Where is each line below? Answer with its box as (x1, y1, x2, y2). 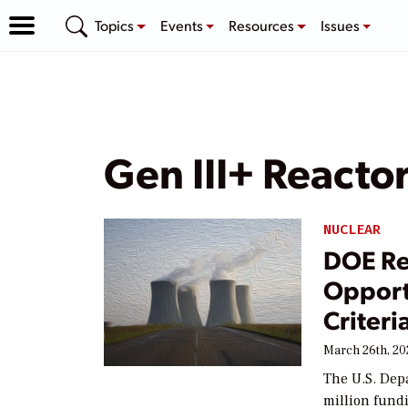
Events (159, 15, 206, 35)
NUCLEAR (323, 220, 382, 239)
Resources (229, 15, 298, 35)
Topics (95, 15, 137, 35)
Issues (320, 15, 362, 35)
